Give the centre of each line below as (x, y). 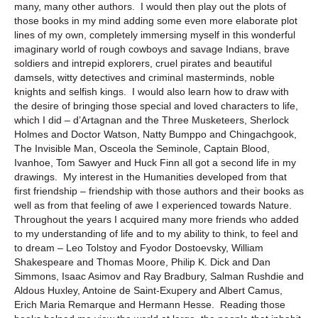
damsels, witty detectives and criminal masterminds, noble (144, 77)
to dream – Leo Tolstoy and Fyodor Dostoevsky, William (139, 247)
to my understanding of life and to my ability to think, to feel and (156, 233)
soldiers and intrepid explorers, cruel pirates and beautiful (143, 63)
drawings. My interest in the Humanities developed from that (150, 176)
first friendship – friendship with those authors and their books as (159, 191)
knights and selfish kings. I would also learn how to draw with (152, 91)
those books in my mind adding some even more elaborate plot (156, 20)
